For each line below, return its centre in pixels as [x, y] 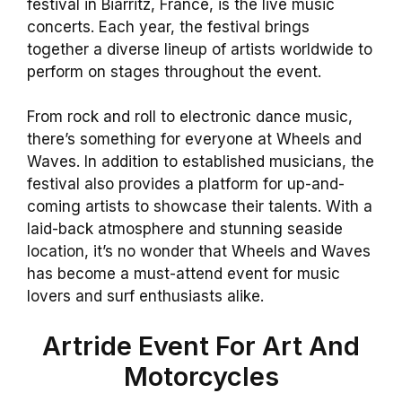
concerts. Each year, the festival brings [168, 26]
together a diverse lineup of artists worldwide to [200, 49]
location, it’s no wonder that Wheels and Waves [199, 252]
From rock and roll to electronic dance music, [190, 117]
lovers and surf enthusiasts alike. [145, 297]
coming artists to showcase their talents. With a [200, 207]
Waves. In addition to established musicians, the [201, 162]
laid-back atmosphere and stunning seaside [185, 229]
